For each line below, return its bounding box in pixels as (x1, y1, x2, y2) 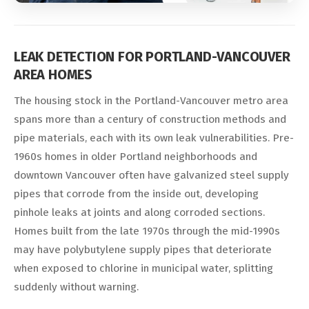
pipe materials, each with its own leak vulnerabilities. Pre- (14, 132, 294, 145)
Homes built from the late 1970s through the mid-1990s (14, 225, 280, 238)
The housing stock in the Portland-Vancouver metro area (14, 94, 288, 108)
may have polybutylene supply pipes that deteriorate (14, 243, 272, 257)
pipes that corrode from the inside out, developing (14, 188, 259, 201)
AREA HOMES (14, 66, 93, 83)
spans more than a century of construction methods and (14, 113, 286, 126)
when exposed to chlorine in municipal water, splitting (14, 262, 273, 275)
